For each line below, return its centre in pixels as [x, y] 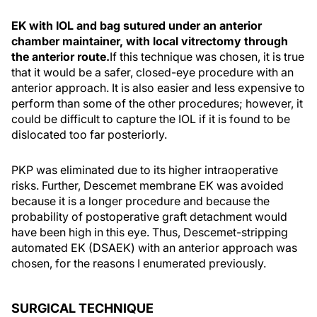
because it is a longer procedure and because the [140, 201]
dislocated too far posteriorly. [89, 135]
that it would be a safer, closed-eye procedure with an [152, 73]
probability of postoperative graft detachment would [149, 217]
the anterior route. [60, 57]
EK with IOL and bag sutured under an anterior [137, 26]
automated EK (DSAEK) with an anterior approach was [154, 248]
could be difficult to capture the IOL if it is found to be [151, 119]
